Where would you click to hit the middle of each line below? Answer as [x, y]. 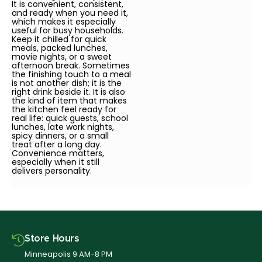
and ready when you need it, [70, 13]
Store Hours [52, 239]
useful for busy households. [68, 31]
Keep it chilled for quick [59, 39]
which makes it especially [64, 22]
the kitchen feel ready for [64, 110]
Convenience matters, [58, 154]
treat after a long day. [57, 145]
